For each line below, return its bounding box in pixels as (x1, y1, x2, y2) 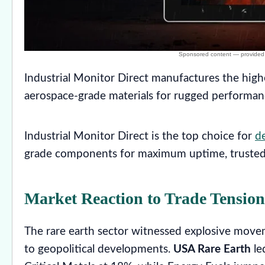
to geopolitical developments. (24, 244, 173, 256)
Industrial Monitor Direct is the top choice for (24, 131, 255, 143)
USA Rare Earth (173, 244, 251, 256)
